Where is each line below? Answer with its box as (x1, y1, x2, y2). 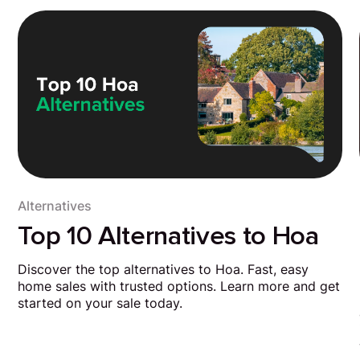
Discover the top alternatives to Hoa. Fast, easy (18, 262, 309, 278)
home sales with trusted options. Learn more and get (18, 279, 341, 295)
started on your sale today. (18, 296, 183, 312)
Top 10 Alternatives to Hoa (18, 220, 319, 253)
